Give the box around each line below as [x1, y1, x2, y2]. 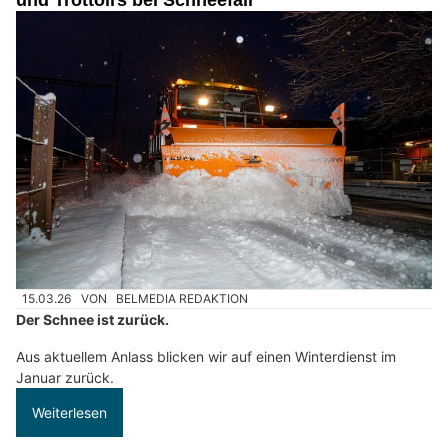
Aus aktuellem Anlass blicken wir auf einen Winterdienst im [16, 348, 396, 366]
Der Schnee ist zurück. [16, 311, 169, 329]
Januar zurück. [16, 369, 114, 387]
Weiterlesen [32, 404, 107, 422]
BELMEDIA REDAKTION [116, 291, 249, 307]
